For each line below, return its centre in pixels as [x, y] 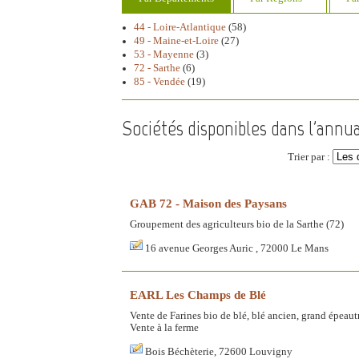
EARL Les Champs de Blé [198, 295]
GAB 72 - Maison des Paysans [208, 204]
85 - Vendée [159, 82]
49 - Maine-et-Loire [176, 41]
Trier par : [310, 157]
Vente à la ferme [164, 328]
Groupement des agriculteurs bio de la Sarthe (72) [237, 225]
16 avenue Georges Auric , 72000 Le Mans [237, 249]
